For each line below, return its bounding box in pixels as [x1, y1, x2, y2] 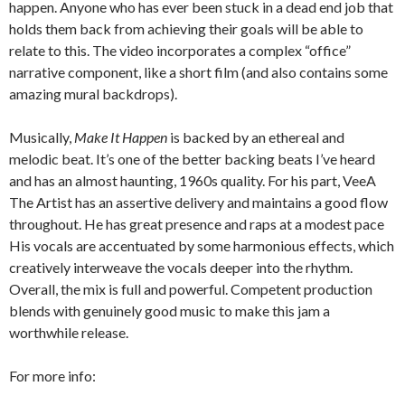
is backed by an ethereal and [167, 128, 344, 146]
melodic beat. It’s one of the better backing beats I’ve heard [9, 150, 375, 168]
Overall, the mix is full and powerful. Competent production [9, 280, 372, 298]
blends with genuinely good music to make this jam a [9, 302, 330, 320]
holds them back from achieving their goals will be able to [9, 20, 363, 38]
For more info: [9, 367, 96, 385]
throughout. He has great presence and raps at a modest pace [9, 215, 384, 233]
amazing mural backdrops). [9, 85, 177, 103]
